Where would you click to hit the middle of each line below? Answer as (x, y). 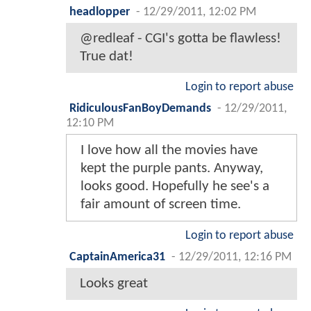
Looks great (114, 283)
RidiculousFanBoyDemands (140, 108)
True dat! (107, 56)
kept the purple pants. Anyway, (172, 168)
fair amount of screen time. (161, 204)
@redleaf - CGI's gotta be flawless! (180, 38)
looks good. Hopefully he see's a (175, 186)
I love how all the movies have (169, 150)
